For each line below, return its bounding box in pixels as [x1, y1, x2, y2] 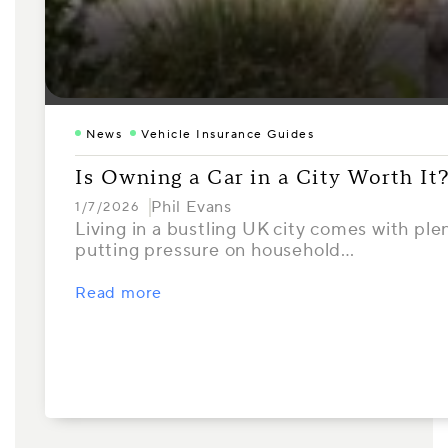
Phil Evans [151, 197, 232, 217]
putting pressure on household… [75, 239, 356, 262]
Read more [75, 283, 163, 303]
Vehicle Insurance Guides [141, 127, 314, 142]
